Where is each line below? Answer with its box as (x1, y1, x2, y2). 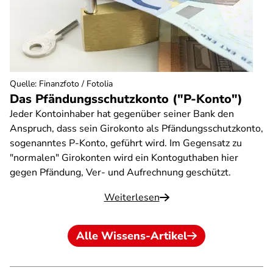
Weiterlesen (104, 191, 160, 204)
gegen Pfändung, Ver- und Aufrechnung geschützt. (10, 166, 231, 179)
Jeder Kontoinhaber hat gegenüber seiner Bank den (10, 107, 234, 121)
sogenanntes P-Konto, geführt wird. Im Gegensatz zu (10, 136, 242, 150)
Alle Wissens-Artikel (76, 229, 187, 243)
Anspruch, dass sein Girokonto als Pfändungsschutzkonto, (10, 122, 263, 135)
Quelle (10, 78, 35, 90)
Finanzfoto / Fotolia (39, 78, 113, 90)
